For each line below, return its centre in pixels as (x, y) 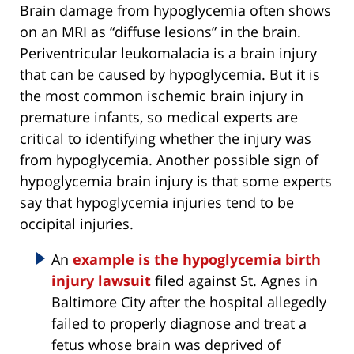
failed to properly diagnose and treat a (179, 324)
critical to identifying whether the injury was (166, 139)
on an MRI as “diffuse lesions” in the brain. (160, 32)
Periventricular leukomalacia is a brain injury (168, 53)
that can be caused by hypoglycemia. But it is (170, 75)
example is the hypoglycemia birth (197, 260)
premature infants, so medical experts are (159, 117)
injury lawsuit (101, 281)
